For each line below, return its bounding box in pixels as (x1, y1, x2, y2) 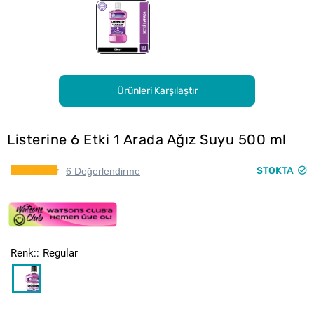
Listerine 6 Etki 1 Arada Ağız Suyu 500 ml (7, 131, 287, 148)
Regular (43, 247, 78, 259)
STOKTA (257, 165, 294, 177)
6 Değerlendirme (66, 165, 140, 177)
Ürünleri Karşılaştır (116, 84, 198, 97)
